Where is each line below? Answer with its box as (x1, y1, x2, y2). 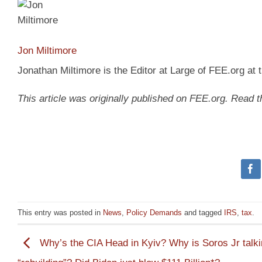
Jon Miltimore (18, 44, 77, 56)
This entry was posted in (18, 208, 103, 217)
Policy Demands (126, 208, 182, 217)
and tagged (182, 208, 224, 217)
